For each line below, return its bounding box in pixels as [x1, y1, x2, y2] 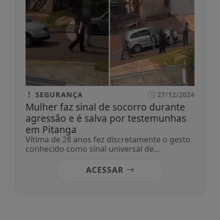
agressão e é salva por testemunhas [26, 111, 186, 125]
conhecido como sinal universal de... [26, 143, 160, 154]
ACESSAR [85, 164, 126, 175]
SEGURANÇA [33, 89, 83, 99]
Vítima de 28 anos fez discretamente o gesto [26, 134, 191, 145]
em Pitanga [26, 122, 77, 136]
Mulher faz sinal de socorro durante [26, 100, 185, 113]
